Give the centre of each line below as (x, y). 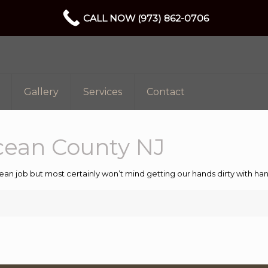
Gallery (42, 92)
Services (103, 92)
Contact (166, 92)
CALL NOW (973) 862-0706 (146, 18)
